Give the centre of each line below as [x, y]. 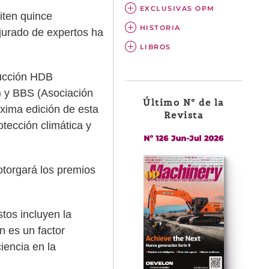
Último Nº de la [183, 103]
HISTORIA [160, 28]
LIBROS [155, 47]
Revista [183, 115]
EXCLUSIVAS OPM [177, 9]
